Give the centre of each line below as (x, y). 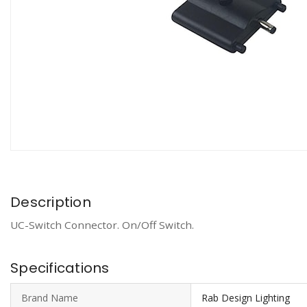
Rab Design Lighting (246, 297)
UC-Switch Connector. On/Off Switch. (102, 224)
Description (51, 202)
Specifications (60, 268)
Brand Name (50, 297)
